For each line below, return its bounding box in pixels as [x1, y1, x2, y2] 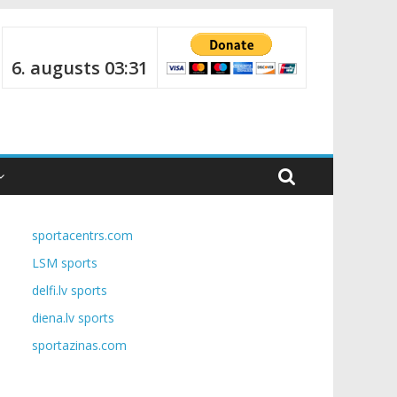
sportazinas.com [32, 337, 127, 354]
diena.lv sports [32, 309, 114, 326]
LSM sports [32, 254, 97, 271]
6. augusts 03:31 [12, 56, 148, 80]
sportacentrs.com [32, 227, 133, 244]
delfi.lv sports [32, 282, 107, 299]
